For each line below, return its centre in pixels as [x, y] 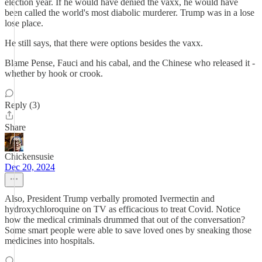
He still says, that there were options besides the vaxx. [104, 43]
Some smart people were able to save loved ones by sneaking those [128, 230]
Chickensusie [29, 156]
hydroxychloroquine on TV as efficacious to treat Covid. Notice [123, 209]
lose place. [24, 23]
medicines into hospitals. [50, 241]
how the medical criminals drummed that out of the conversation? [125, 220]
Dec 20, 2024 [30, 167]
